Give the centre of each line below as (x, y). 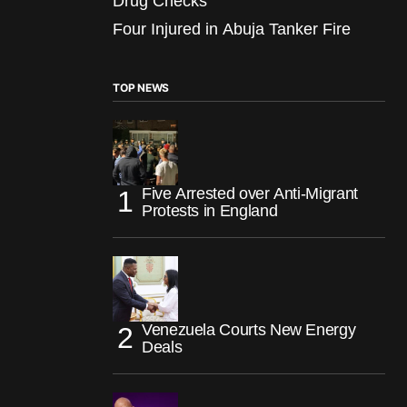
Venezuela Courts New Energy (249, 329)
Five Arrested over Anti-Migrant (250, 193)
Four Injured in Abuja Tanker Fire (232, 29)
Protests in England (210, 210)
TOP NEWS (141, 87)
